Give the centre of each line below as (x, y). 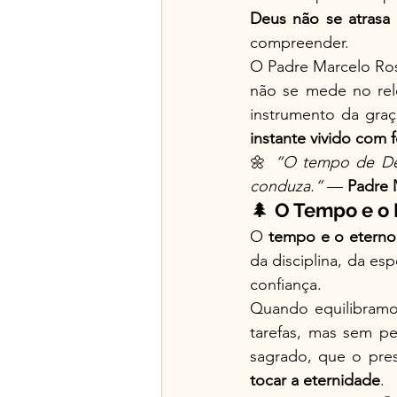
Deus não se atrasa (320, 18)
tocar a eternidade (315, 380)
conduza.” (286, 186)
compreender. (300, 42)
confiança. (286, 284)
